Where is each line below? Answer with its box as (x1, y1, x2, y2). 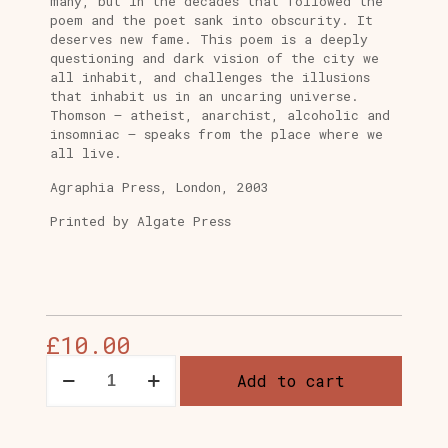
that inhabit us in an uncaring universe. (49, 87, 359, 106)
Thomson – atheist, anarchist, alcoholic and (49, 106, 390, 125)
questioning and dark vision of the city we (49, 49, 379, 68)
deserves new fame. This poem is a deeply (49, 30, 368, 49)
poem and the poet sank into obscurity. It (49, 11, 373, 30)
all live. (49, 144, 122, 163)
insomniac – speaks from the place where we (49, 125, 383, 144)
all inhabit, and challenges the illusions (49, 68, 370, 87)
